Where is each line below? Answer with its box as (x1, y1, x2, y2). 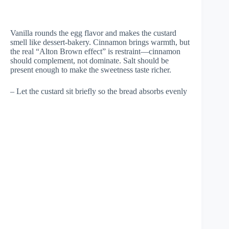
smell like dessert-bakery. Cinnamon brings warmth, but (10, 38, 190, 47)
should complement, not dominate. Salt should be (10, 56, 169, 65)
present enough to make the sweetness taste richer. (10, 65, 171, 74)
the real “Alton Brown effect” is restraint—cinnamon (10, 47, 180, 56)
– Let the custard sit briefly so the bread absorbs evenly (10, 87, 187, 96)
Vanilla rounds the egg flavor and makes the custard (10, 29, 176, 37)
